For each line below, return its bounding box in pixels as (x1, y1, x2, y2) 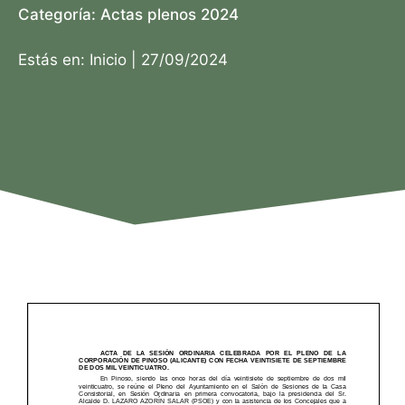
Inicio (89, 51, 127, 69)
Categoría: (18, 5, 100, 24)
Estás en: (18, 51, 89, 69)
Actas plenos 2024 (100, 5, 239, 24)
